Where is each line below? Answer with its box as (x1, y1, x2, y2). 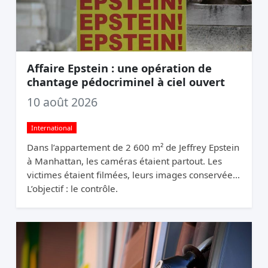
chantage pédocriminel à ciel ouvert (26, 74, 225, 89)
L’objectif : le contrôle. (26, 182, 118, 194)
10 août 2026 (26, 93, 98, 110)
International (31, 123, 72, 132)
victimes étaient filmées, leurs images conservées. (26, 168, 239, 181)
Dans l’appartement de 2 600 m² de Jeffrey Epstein (26, 141, 239, 153)
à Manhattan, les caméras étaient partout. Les (26, 154, 222, 167)
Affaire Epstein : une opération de (26, 60, 212, 75)
